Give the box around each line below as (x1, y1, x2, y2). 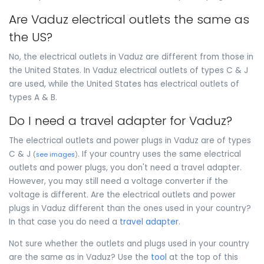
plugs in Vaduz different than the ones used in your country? (9, 202, 251, 214)
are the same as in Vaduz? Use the (9, 251, 151, 263)
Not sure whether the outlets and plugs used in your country (9, 237, 249, 249)
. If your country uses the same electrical (78, 148, 241, 160)
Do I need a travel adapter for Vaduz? (9, 113, 232, 130)
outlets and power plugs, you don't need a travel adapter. (9, 161, 242, 173)
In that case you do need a (9, 216, 120, 227)
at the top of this (167, 251, 238, 263)
